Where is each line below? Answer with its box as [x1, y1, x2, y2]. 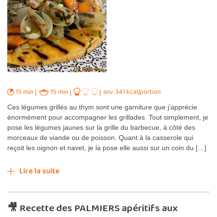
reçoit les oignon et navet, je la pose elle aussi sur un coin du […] [7, 143, 206, 152]
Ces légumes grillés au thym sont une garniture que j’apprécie [7, 103, 197, 111]
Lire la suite [19, 165, 60, 177]
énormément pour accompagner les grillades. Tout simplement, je [7, 113, 208, 121]
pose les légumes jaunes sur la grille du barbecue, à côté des [7, 123, 195, 131]
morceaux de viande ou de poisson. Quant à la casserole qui [7, 133, 193, 141]
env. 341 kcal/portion [103, 86, 161, 97]
